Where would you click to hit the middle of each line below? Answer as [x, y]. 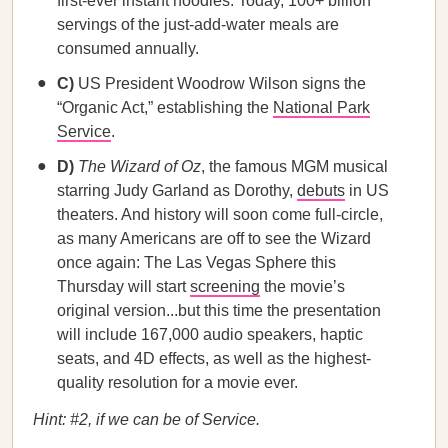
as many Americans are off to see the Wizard [214, 238]
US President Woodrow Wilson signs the [222, 83]
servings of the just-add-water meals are [198, 24]
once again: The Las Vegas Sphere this [196, 262]
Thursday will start [123, 286]
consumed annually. [128, 48]
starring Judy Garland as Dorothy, [177, 190]
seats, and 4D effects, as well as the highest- [214, 358]
